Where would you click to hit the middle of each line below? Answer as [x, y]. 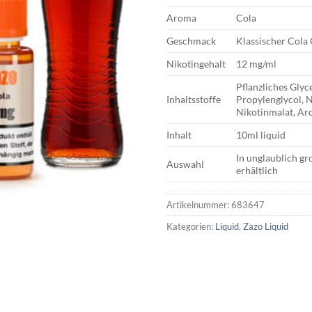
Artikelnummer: [199, 204]
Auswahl [185, 164]
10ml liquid [261, 134]
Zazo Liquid [266, 226]
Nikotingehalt [196, 63]
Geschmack [191, 40]
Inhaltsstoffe [194, 99]
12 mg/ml [257, 63]
